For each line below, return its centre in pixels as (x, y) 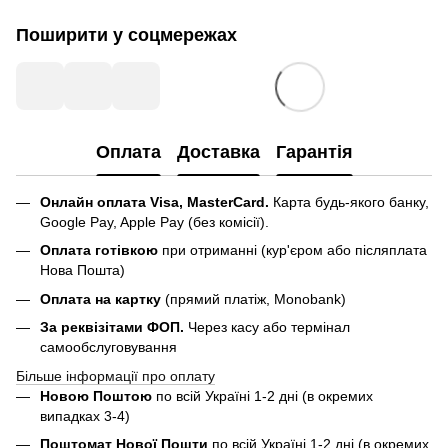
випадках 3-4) (87, 415)
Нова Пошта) (82, 270)
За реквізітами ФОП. (112, 327)
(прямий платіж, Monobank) (253, 298)
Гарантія (314, 151)
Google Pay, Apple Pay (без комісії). (154, 222)
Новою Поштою (96, 395)
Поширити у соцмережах (126, 35)
